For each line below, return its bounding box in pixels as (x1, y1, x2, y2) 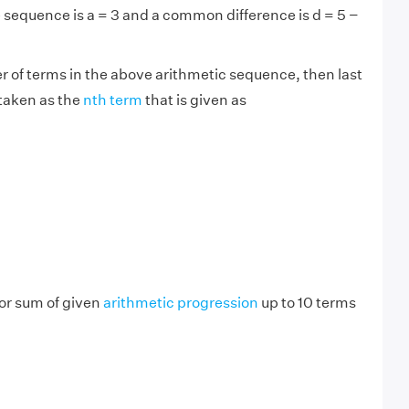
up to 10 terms (257, 294, 356, 311)
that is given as (142, 91, 246, 109)
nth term (82, 91, 142, 109)
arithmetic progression (102, 294, 258, 311)
